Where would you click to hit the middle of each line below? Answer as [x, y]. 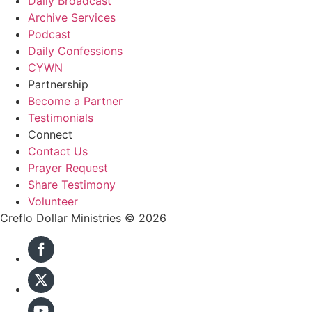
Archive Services [72, 17]
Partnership [58, 84]
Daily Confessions [75, 50]
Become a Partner [75, 101]
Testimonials [61, 117]
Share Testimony [72, 184]
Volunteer [53, 201]
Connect [50, 134]
